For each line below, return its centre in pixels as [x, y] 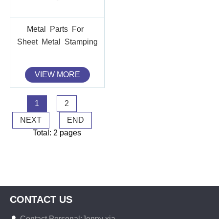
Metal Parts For [57, 29]
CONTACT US [41, 200]
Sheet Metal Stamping [57, 42]
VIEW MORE [57, 74]
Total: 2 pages [57, 132]
